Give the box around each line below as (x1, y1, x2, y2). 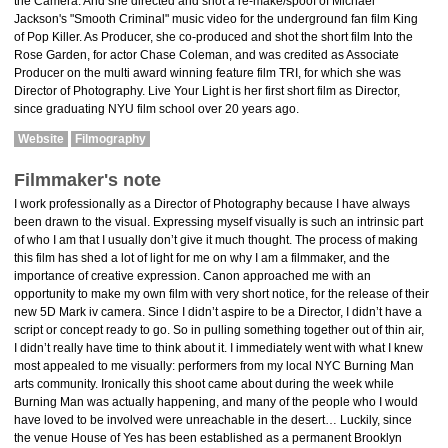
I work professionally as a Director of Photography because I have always (14, 197, 410, 211)
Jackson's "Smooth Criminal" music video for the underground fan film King (14, 12, 418, 26)
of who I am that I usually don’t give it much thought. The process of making (14, 233, 418, 247)
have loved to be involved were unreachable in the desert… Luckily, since (14, 413, 412, 427)
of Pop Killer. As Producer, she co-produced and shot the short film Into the (14, 30, 413, 44)
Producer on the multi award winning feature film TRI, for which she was (14, 66, 401, 80)
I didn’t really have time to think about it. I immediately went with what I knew (14, 341, 423, 355)
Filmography (75, 132, 146, 146)
